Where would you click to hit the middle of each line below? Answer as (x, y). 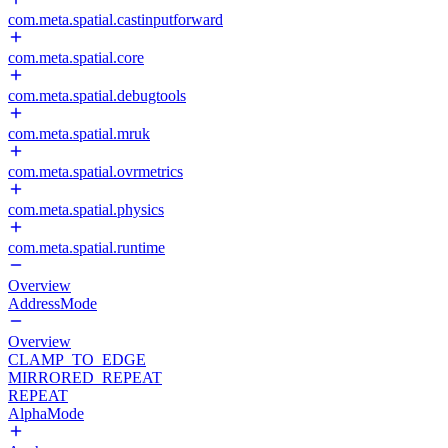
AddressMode (52, 303)
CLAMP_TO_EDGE (77, 359)
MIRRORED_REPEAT (85, 377)
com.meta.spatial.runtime (86, 247)
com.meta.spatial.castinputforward (115, 19)
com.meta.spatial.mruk (79, 133)
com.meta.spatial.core (76, 57)
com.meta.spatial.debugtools (97, 95)
